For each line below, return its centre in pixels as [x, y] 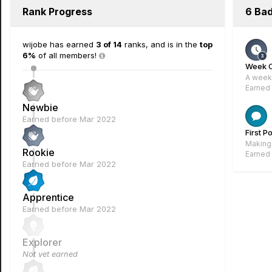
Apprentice [48, 197]
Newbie [40, 107]
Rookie [39, 152]
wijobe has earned [59, 44]
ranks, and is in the [161, 44]
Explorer [42, 242]
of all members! [67, 55]
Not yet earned [50, 254]
